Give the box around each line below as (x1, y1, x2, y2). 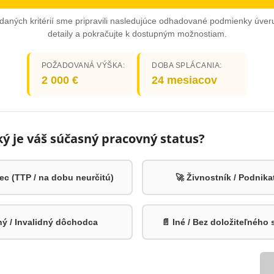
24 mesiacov (152, 74, 218, 86)
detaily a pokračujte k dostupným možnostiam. (47, 29, 227, 39)
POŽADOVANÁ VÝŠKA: (41, 61, 125, 70)
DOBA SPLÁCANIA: (152, 61, 222, 70)
